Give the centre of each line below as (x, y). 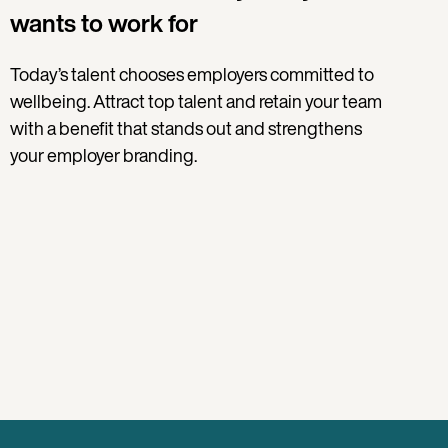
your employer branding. (104, 155)
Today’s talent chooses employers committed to (192, 74)
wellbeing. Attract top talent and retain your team (196, 101)
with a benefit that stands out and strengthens (186, 128)
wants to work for (104, 23)
